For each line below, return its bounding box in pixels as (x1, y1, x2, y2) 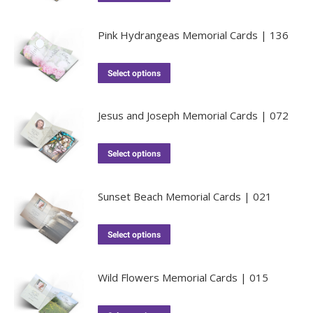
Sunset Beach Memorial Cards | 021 (98, 189, 272, 204)
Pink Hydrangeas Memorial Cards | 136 (98, 27, 289, 42)
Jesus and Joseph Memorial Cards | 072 (98, 108, 289, 123)
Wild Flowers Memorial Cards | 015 (98, 270, 268, 284)
